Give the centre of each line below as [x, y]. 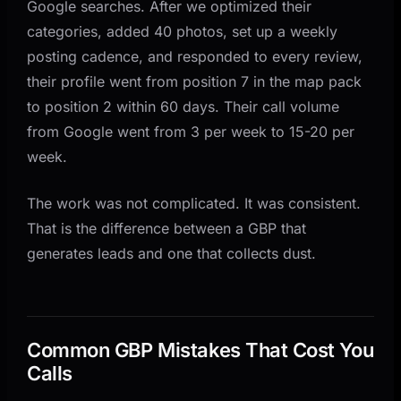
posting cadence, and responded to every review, [195, 56]
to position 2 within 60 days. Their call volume [183, 106]
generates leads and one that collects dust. [172, 253]
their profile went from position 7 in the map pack [195, 81]
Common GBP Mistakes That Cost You [200, 350]
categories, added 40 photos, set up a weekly [183, 31]
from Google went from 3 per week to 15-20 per [191, 131]
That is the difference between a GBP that [167, 228]
